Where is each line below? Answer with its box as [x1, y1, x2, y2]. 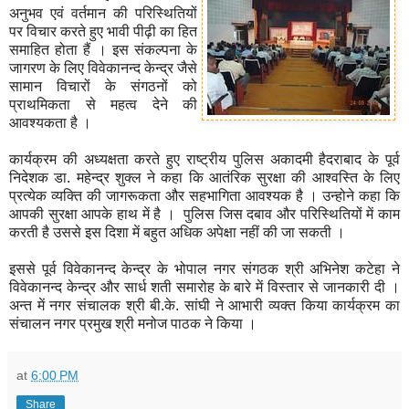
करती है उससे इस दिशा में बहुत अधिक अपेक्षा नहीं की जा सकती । [9, 224, 345, 240]
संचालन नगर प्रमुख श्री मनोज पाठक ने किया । [9, 315, 257, 331]
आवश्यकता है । [9, 114, 91, 131]
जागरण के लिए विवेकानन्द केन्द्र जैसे [9, 59, 197, 76]
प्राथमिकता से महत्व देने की [9, 96, 197, 112]
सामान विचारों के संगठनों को [9, 78, 197, 94]
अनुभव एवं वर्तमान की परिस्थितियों [9, 5, 197, 21]
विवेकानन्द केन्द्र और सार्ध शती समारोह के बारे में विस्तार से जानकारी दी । [9, 278, 400, 295]
